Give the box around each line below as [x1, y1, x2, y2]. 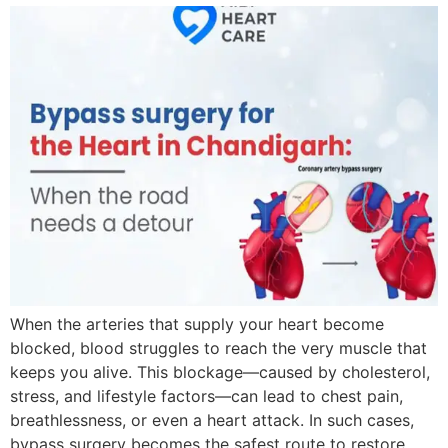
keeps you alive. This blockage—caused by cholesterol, [10, 361, 430, 382]
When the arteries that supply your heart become [10, 313, 384, 334]
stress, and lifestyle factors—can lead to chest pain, [10, 385, 403, 406]
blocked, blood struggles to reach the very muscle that [10, 337, 427, 358]
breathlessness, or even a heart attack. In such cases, [10, 409, 414, 430]
